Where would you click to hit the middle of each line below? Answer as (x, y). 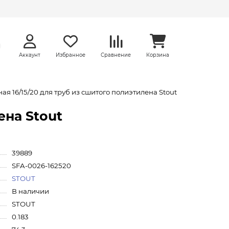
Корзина (158, 55)
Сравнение (116, 55)
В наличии (30, 191)
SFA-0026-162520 (41, 166)
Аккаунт (30, 55)
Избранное (71, 55)
